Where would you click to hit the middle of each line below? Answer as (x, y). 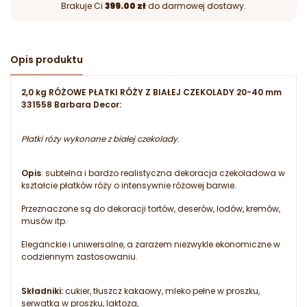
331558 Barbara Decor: (71, 105)
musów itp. (44, 221)
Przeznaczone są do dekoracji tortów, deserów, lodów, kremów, (151, 209)
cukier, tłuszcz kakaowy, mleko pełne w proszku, (161, 291)
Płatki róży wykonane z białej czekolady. (100, 139)
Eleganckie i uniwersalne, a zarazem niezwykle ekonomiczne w (151, 245)
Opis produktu (47, 60)
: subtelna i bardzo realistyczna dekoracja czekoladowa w (163, 173)
